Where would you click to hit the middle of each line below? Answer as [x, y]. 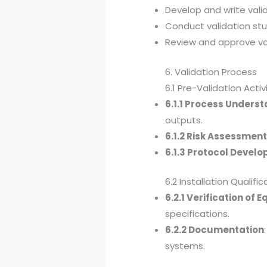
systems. [185, 246]
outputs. [184, 120]
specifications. [198, 214]
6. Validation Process [211, 72]
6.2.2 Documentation [215, 230]
